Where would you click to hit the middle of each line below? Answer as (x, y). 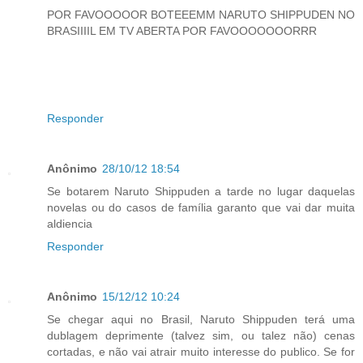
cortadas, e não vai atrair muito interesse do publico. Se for (201, 352)
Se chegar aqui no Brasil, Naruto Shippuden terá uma (201, 320)
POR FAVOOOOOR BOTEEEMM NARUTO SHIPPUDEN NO (201, 15)
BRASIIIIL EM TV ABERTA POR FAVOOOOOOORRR (182, 31)
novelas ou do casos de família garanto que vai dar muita (201, 208)
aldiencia (70, 224)
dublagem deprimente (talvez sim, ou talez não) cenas (201, 336)
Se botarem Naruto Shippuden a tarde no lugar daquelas (201, 192)
